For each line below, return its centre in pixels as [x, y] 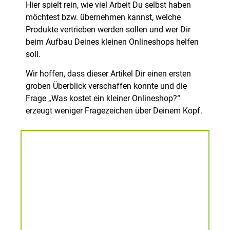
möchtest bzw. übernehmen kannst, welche [103, 17]
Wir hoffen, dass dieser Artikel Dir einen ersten [108, 74]
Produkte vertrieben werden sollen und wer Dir [108, 29]
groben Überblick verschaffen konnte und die [106, 86]
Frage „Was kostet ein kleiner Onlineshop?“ [103, 99]
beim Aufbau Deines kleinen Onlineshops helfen [112, 42]
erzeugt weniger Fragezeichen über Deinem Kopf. [114, 111]
